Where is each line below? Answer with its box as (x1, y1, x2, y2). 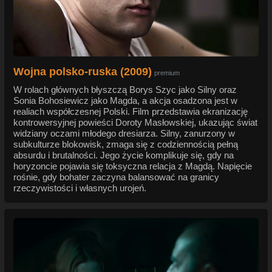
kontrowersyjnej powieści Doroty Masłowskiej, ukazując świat (13, 117, 257, 128)
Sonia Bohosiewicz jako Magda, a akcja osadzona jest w (13, 95, 237, 106)
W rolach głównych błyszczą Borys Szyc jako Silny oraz (13, 84, 237, 95)
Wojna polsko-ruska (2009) (13, 66, 152, 78)
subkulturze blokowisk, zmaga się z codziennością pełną (13, 139, 238, 150)
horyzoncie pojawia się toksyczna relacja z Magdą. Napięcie (13, 161, 252, 172)
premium (154, 69, 180, 77)
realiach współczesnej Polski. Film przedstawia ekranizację (13, 106, 248, 117)
